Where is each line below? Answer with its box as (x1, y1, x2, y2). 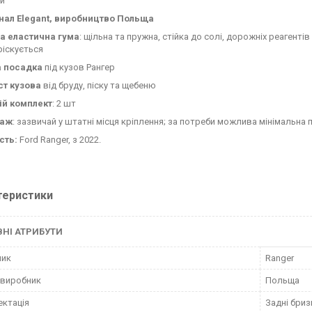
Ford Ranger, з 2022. (17, 134, 101, 145)
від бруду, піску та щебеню (41, 80, 156, 91)
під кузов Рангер (42, 62, 115, 72)
